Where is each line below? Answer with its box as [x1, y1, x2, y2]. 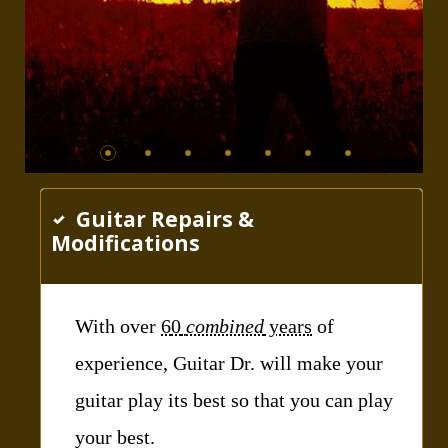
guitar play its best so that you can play [75, 389, 393, 412]
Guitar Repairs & [71, 205, 254, 234]
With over [75, 315, 161, 338]
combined [186, 315, 264, 338]
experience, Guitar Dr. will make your [75, 352, 383, 375]
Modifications [51, 229, 200, 258]
